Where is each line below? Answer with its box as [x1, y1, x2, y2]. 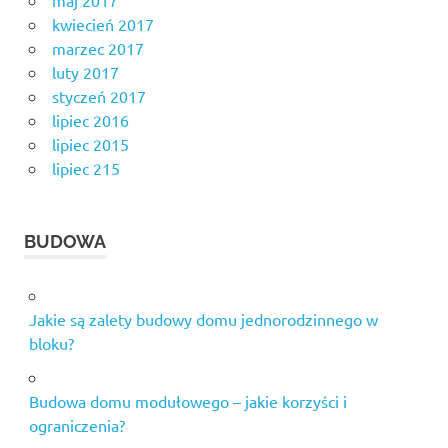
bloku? [28, 332, 74, 353]
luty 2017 [51, 61, 119, 82]
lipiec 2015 [51, 133, 129, 154]
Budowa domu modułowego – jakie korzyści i [28, 390, 347, 411]
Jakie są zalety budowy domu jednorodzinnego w [28, 308, 378, 329]
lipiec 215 [51, 157, 120, 178]
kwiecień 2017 [51, 13, 154, 34]
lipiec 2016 [51, 109, 129, 130]
